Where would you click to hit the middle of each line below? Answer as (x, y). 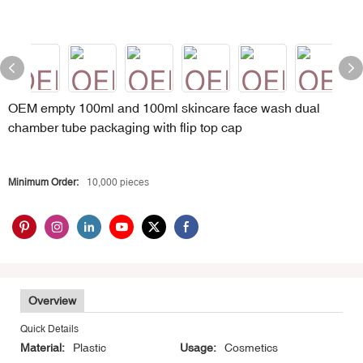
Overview (52, 301)
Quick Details (49, 329)
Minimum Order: (43, 182)
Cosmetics (251, 348)
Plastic (90, 348)
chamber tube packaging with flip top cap (125, 127)
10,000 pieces (118, 182)
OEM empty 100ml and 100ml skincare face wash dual (164, 108)
